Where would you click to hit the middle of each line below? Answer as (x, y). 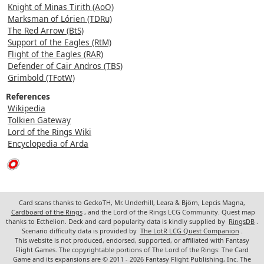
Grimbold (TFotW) (41, 77)
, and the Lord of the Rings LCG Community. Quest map (169, 212)
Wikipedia (27, 108)
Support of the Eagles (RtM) (60, 42)
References (28, 96)
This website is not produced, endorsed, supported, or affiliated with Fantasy (132, 240)
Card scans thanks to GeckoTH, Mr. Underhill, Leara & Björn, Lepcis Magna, (132, 202)
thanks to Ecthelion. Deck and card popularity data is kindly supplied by (116, 221)
